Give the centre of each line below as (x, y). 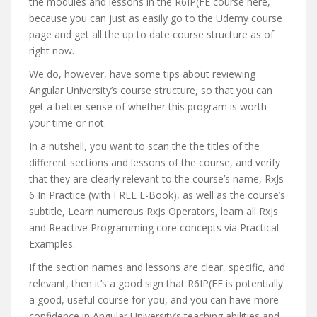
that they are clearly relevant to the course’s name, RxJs (156, 179)
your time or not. (68, 123)
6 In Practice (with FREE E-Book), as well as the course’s (157, 195)
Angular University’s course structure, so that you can (151, 90)
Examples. (52, 244)
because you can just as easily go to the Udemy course (156, 18)
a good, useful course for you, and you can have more (154, 300)
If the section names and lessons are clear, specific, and (157, 267)
